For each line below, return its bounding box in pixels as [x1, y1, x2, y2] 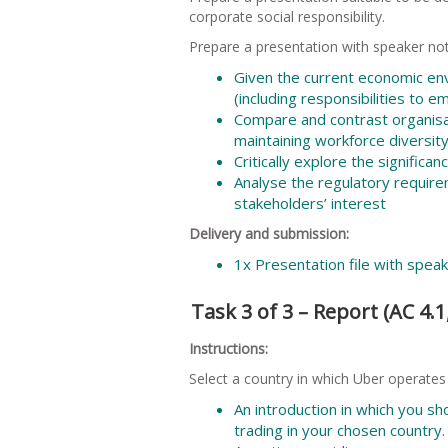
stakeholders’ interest [234, 192, 386, 213]
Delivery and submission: [189, 223, 349, 243]
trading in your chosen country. [234, 419, 445, 440]
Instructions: [189, 338, 268, 358]
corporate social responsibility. [189, 6, 385, 26]
